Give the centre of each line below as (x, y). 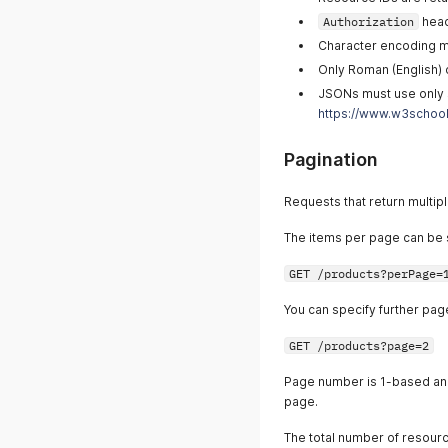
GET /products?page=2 (359, 345)
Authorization (368, 21)
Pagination (331, 159)
